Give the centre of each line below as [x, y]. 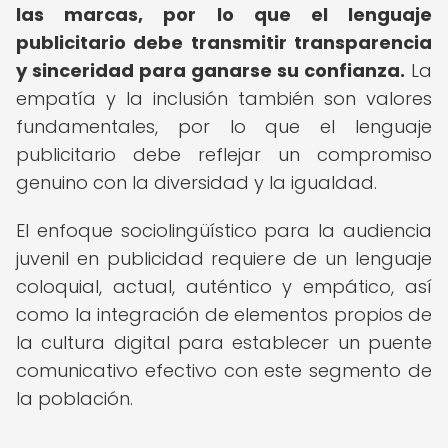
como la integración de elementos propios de [224, 314]
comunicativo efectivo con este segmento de [224, 370]
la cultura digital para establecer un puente [224, 342]
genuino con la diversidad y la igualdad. [196, 182]
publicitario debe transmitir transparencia [224, 42]
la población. [74, 398]
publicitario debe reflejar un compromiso [224, 154]
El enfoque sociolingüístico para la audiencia [224, 230]
